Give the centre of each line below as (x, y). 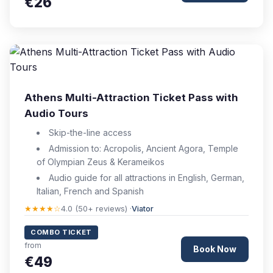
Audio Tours (56, 113)
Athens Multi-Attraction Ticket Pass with (131, 97)
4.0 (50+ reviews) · (96, 209)
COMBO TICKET (61, 232)
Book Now (215, 249)
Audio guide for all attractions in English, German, (146, 178)
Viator (143, 209)
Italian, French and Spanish (90, 191)
